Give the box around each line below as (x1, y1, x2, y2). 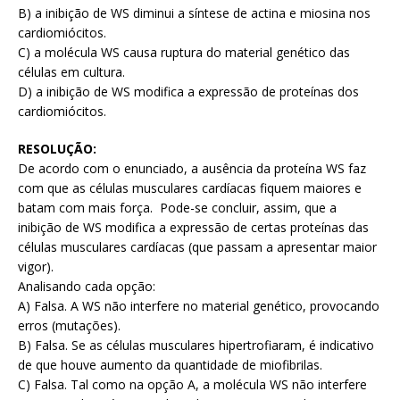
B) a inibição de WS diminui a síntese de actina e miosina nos (18, 4, 371, 22)
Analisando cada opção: (18, 278, 155, 296)
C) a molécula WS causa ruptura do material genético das (18, 44, 350, 62)
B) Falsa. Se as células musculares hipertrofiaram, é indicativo (18, 337, 374, 354)
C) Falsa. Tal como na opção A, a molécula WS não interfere (18, 376, 367, 394)
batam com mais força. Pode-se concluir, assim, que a (18, 199, 337, 217)
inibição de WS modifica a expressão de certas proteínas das (18, 219, 369, 237)
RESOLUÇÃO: (18, 140, 96, 158)
